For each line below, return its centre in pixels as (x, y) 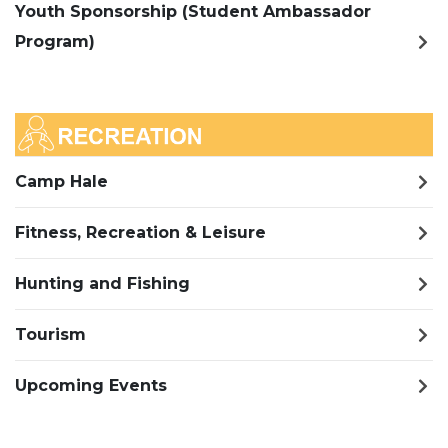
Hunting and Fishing (102, 283)
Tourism (50, 334)
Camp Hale (61, 181)
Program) (55, 41)
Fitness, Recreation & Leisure (140, 232)
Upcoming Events (91, 385)
